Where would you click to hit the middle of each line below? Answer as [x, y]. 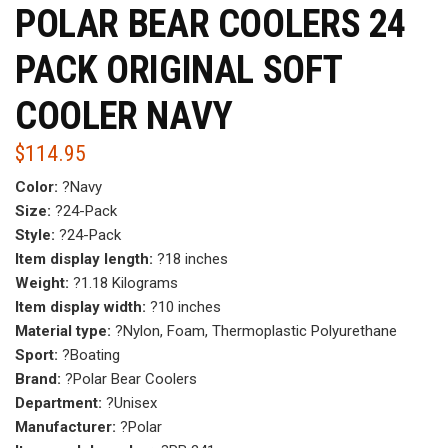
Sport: [36, 355]
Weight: [42, 283]
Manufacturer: [65, 427]
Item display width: [80, 307]
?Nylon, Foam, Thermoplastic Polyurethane [254, 331]
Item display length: [84, 259]
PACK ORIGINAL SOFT [178, 70]
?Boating [89, 355]
